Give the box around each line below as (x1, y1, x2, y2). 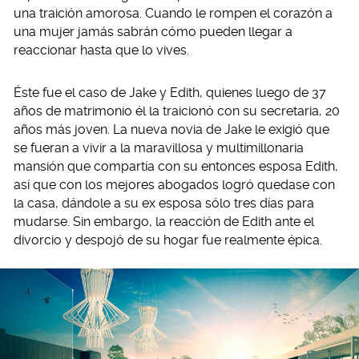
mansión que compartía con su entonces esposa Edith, (14, 159, 338, 174)
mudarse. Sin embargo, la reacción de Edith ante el (14, 214, 314, 229)
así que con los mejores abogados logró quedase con (14, 177, 335, 192)
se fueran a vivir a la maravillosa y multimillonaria (14, 140, 304, 155)
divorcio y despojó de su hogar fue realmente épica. (14, 232, 322, 248)
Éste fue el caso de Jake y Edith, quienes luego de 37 (14, 85, 326, 100)
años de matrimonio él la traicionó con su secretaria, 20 (14, 103, 340, 119)
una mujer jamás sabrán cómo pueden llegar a (14, 24, 292, 39)
